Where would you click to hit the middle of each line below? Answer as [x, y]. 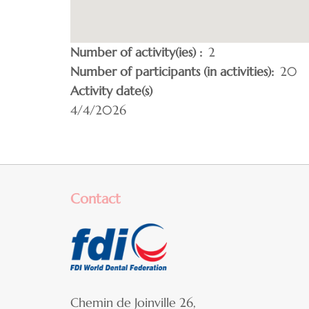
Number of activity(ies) [135, 52]
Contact [96, 199]
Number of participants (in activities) [171, 71]
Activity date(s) [111, 90]
